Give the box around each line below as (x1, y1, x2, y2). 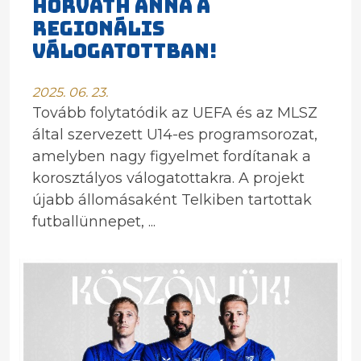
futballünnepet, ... (32, 213, 156, 230)
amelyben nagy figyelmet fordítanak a (32, 147, 311, 165)
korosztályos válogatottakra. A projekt (32, 169, 305, 187)
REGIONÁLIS (32, 16, 164, 41)
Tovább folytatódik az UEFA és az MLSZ (32, 104, 317, 122)
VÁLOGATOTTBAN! (32, 39, 218, 64)
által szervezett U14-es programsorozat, (32, 126, 317, 143)
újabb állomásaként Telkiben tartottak (32, 191, 312, 209)
